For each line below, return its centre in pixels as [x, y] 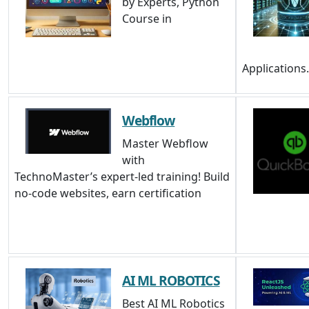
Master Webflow [165, 143]
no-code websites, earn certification [108, 193]
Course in [147, 19]
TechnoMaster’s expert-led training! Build [122, 177]
